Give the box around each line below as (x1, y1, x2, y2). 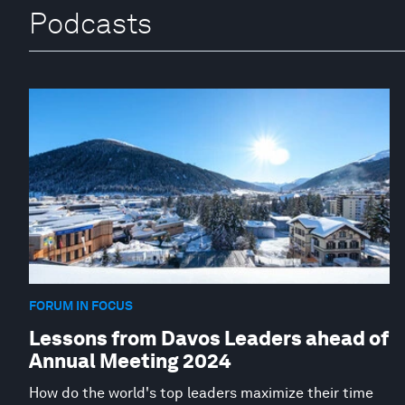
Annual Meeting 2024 (29, 349, 231, 372)
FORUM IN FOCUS (29, 297, 133, 313)
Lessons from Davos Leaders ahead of (29, 326, 389, 350)
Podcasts (29, 5, 152, 41)
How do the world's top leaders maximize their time (29, 384, 373, 401)
